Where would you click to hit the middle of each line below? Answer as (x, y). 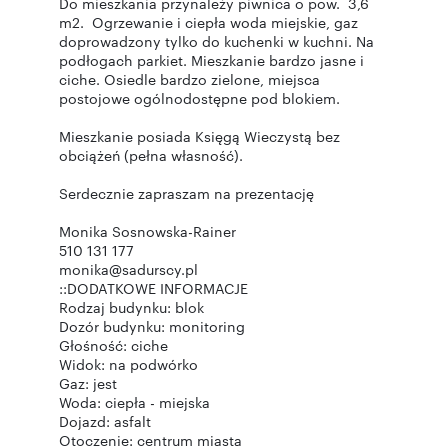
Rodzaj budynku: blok (131, 307)
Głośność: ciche (113, 345)
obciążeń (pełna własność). (151, 155)
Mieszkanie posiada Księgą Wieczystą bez (199, 136)
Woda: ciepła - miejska (134, 402)
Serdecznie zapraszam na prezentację (188, 193)
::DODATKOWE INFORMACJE (153, 288)
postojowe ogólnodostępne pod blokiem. (201, 98)
